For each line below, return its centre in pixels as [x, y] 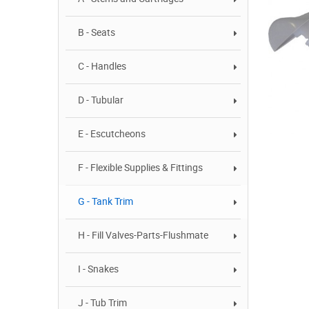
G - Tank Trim [106, 202]
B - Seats [97, 33]
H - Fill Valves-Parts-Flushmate [143, 236]
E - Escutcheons [112, 134]
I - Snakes [98, 269]
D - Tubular [101, 100]
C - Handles [102, 67]
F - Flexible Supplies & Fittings [140, 168]
